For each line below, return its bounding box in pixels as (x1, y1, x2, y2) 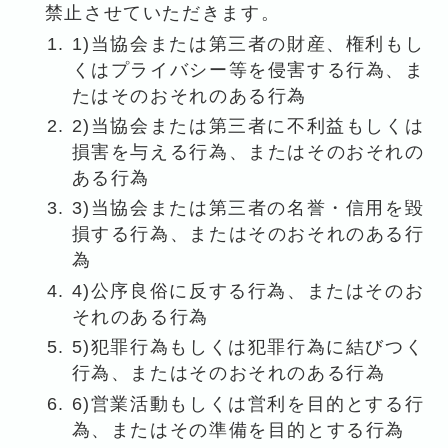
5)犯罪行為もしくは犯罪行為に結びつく (71, 337, 425, 358)
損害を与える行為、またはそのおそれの (71, 142, 425, 162)
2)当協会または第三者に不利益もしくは (71, 116, 425, 136)
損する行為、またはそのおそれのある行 (71, 224, 425, 245)
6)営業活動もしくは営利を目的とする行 (71, 393, 425, 414)
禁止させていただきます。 (44, 3, 281, 24)
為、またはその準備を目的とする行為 (71, 419, 406, 440)
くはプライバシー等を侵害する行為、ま (71, 59, 425, 80)
